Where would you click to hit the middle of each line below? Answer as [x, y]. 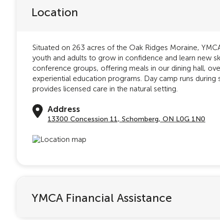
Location [55, 12]
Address [64, 109]
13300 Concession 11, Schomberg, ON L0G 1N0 [126, 119]
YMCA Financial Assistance [102, 198]
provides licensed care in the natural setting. [105, 89]
